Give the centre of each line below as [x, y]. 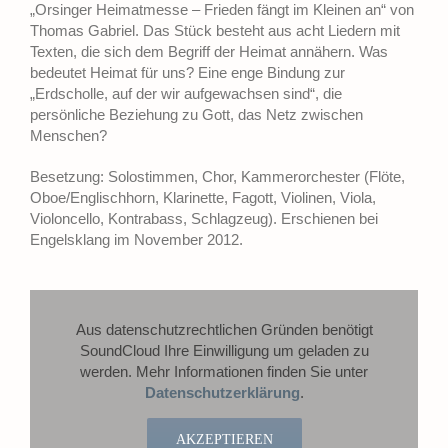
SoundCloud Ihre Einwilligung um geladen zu [224, 351]
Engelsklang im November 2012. [136, 240]
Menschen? [68, 136]
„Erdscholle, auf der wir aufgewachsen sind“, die [186, 94]
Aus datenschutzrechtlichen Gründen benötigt [224, 330]
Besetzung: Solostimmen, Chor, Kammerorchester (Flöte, [217, 177]
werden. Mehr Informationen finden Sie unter [224, 372]
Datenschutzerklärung [222, 393]
